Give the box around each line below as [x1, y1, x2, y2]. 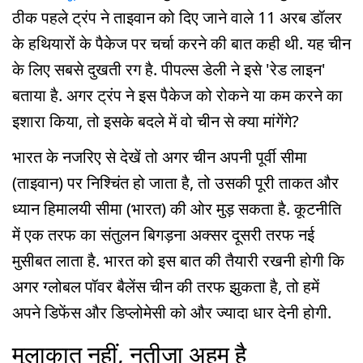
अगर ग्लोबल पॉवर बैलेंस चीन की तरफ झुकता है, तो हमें [12, 275, 319, 298]
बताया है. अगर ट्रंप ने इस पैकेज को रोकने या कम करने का [12, 83, 343, 106]
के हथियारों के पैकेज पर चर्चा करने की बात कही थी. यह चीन [12, 32, 351, 54]
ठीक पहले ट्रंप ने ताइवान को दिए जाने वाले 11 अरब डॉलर [12, 6, 342, 28]
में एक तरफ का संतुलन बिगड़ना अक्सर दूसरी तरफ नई [12, 224, 314, 246]
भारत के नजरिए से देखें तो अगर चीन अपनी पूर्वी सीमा [12, 146, 307, 169]
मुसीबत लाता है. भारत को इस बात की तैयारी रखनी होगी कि [12, 250, 344, 272]
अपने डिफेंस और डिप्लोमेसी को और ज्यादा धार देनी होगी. [12, 301, 331, 324]
